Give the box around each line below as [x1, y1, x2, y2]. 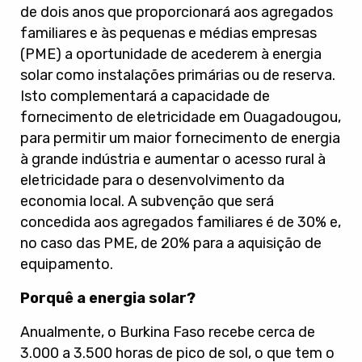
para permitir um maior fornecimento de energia [20, 129, 340, 147]
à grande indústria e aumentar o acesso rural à [20, 150, 326, 168]
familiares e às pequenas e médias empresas [20, 24, 317, 42]
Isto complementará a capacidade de [20, 87, 270, 105]
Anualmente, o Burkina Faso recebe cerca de [20, 323, 315, 341]
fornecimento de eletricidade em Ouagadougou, [20, 108, 341, 126]
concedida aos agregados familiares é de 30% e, [20, 213, 341, 231]
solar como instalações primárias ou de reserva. [20, 66, 335, 84]
